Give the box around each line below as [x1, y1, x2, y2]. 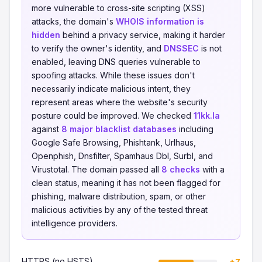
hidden [32, 30, 60, 40]
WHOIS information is [116, 16, 204, 26]
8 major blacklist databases [61, 124, 177, 134]
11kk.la [194, 111, 220, 120]
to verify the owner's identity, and [32, 43, 164, 53]
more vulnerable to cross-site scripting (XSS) [32, 3, 205, 13]
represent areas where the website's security [32, 97, 208, 107]
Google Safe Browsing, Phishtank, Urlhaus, [32, 137, 196, 147]
